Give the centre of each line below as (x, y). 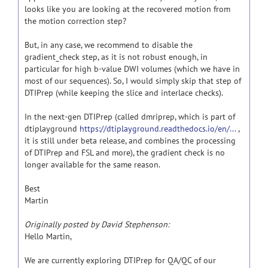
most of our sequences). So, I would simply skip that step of (133, 81)
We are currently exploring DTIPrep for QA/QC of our (120, 260)
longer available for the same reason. (92, 165)
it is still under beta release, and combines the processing (130, 141)
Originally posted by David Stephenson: (97, 224)
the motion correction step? (75, 21)
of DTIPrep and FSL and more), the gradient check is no (125, 153)
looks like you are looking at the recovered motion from (127, 9)
